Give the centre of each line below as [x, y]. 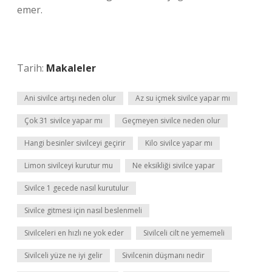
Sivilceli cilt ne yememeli [184, 233]
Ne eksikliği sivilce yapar [174, 165]
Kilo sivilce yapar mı [179, 143]
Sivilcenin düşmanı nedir [163, 255]
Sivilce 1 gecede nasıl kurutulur [76, 188]
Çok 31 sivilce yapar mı [63, 121]
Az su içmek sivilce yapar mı [183, 98]
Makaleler [71, 68]
